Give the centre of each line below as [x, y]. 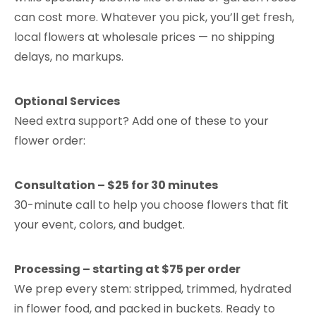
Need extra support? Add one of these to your [141, 121]
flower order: [50, 140]
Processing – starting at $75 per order [127, 269]
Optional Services [67, 101]
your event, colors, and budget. [99, 224]
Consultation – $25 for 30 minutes [116, 185]
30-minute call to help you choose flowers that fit [151, 205]
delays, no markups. [69, 56]
